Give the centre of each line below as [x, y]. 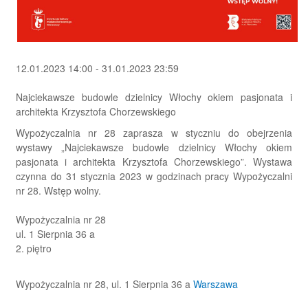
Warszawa [216, 284]
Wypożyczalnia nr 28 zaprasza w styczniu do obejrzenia [154, 133]
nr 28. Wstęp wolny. [58, 191]
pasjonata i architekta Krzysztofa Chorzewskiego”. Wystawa [154, 162]
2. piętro [34, 249]
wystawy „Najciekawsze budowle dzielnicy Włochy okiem [154, 147]
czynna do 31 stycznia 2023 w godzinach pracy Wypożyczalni [154, 176]
